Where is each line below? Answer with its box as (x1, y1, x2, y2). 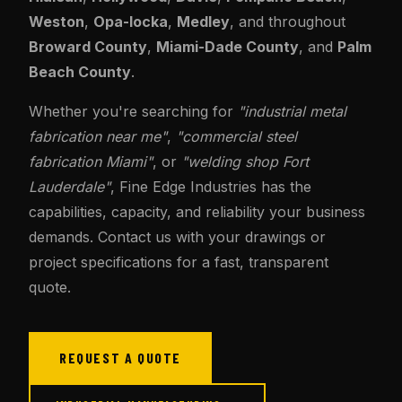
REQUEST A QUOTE (59, 349, 181, 366)
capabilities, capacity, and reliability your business (29, 203, 365, 221)
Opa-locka (93, 13, 168, 31)
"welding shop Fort (181, 153, 309, 170)
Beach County (29, 63, 131, 81)
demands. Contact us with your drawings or (29, 228, 326, 246)
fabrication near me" (29, 127, 167, 145)
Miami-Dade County (156, 38, 299, 56)
